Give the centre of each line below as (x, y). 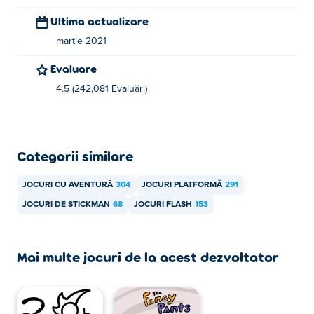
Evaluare (76, 68)
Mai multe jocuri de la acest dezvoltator (148, 257)
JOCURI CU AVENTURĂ (68, 185)
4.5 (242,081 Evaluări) (102, 89)
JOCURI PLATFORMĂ (182, 185)
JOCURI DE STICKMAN (66, 205)
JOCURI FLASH (163, 205)
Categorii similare (75, 156)
